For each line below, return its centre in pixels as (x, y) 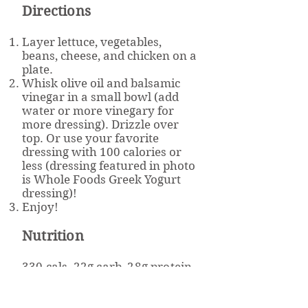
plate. (37, 69)
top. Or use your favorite (90, 138)
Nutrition (53, 236)
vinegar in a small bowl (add (100, 97)
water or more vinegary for (98, 111)
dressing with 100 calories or (102, 152)
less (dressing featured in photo (109, 166)
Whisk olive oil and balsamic (101, 83)
